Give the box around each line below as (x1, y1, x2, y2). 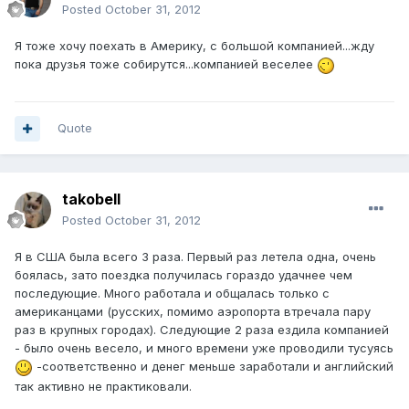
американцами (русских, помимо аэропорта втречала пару (15, 304, 371, 320)
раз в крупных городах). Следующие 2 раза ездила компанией (15, 322, 389, 338)
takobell (62, 190, 121, 209)
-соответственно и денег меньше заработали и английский (33, 359, 393, 374)
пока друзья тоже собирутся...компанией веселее (15, 57, 317, 72)
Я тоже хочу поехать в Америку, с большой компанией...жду (15, 38, 374, 54)
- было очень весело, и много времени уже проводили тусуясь (15, 341, 393, 356)
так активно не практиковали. (15, 378, 192, 393)
